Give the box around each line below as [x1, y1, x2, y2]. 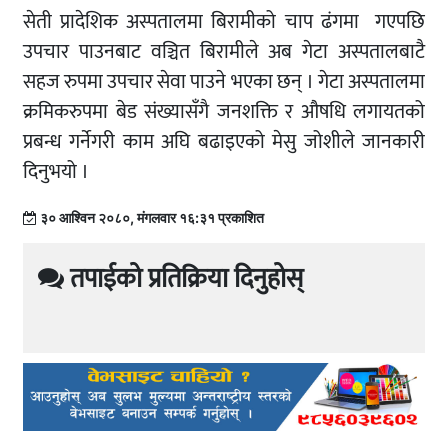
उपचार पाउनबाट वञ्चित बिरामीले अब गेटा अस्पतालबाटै [23, 35, 425, 70]
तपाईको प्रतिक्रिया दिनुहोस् [64, 258, 303, 302]
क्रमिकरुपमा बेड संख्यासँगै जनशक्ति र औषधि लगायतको [23, 95, 425, 130]
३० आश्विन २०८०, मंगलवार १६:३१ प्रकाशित [37, 209, 264, 227]
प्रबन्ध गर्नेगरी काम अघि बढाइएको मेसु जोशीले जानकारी [23, 125, 425, 160]
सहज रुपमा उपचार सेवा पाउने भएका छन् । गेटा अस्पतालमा [23, 65, 425, 100]
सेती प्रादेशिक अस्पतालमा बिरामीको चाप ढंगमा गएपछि [23, 5, 425, 40]
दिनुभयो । [23, 155, 89, 190]
